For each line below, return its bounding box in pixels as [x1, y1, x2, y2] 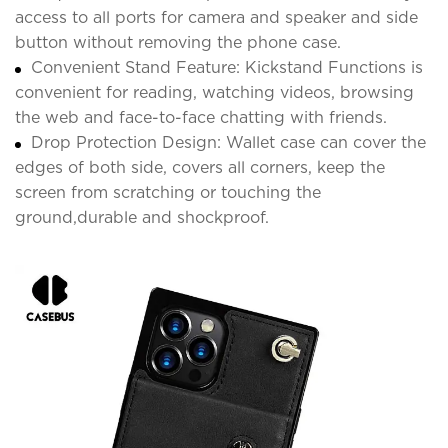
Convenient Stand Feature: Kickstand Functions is [31, 57, 423, 77]
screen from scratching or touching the [15, 182, 321, 202]
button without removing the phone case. [15, 32, 341, 52]
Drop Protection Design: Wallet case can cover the [31, 132, 426, 152]
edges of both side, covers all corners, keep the [15, 157, 385, 177]
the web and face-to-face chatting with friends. [15, 107, 387, 127]
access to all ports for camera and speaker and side [15, 7, 418, 27]
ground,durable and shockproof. [15, 207, 269, 227]
